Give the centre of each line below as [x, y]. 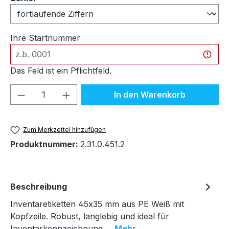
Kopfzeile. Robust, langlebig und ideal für [90, 216]
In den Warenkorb [150, 94]
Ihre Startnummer [45, 38]
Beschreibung [39, 187]
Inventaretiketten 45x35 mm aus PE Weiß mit [97, 204]
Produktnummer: [45, 144]
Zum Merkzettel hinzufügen [65, 129]
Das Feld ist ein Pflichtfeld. [61, 70]
